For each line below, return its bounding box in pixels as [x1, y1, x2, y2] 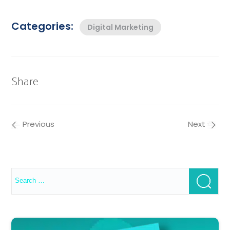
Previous [23, 119, 55, 130]
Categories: [11, 19, 74, 34]
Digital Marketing [87, 22, 154, 33]
